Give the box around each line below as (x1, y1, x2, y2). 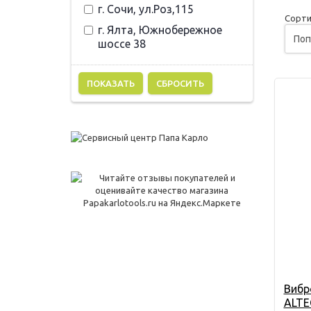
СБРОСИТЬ (156, 78, 204, 88)
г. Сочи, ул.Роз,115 (98, 3, 194, 15)
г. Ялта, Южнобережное (98, 24, 222, 36)
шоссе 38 (98, 37, 146, 50)
